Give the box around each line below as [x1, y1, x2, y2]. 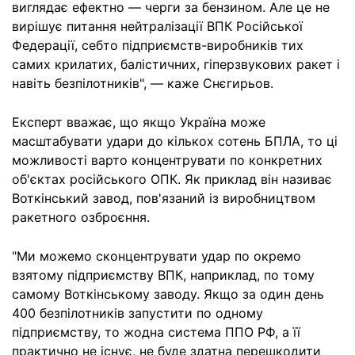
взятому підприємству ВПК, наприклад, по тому [12, 267, 315, 283]
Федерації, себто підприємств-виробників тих [12, 37, 303, 53]
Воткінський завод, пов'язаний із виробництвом [12, 190, 315, 206]
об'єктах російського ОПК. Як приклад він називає [12, 171, 332, 187]
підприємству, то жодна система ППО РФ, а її [12, 324, 300, 340]
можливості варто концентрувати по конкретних [12, 152, 323, 168]
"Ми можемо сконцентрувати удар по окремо [12, 248, 301, 264]
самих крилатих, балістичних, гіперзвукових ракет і [12, 56, 340, 72]
